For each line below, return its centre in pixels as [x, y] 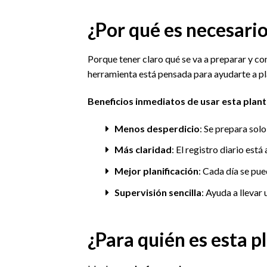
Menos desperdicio [157, 128]
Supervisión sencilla [158, 192]
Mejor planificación [156, 171]
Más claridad [143, 150]
